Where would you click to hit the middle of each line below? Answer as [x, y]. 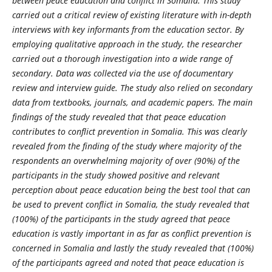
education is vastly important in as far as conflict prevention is [131, 234]
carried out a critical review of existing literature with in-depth [131, 15]
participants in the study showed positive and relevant [116, 175]
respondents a [39, 161]
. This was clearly [214, 132]
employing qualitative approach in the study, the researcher [127, 44]
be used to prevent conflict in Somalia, [86, 205]
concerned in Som [46, 248]
